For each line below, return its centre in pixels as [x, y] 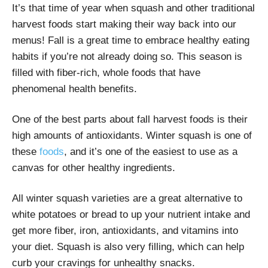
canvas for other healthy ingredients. [94, 167]
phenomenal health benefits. [74, 89]
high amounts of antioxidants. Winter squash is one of [132, 135]
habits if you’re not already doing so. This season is [127, 56]
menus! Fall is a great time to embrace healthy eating [131, 40]
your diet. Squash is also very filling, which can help [128, 246]
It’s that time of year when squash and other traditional [133, 8]
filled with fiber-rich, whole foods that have [106, 72]
